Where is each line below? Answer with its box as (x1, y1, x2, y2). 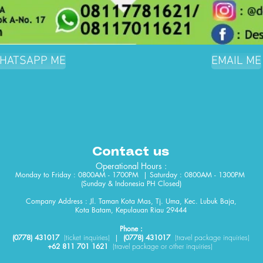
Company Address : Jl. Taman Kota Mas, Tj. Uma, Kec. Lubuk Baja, (25, 196, 237, 206)
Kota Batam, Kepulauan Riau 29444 (75, 205, 187, 215)
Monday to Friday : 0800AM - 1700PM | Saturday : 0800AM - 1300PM (15, 170, 247, 180)
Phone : (119, 224, 143, 234)
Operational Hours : (95, 160, 167, 171)
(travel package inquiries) (175, 232, 249, 242)
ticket (66, 232, 81, 242)
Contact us (92, 146, 169, 158)
